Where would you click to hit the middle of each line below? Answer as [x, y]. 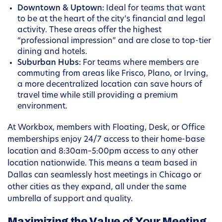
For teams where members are [140, 63]
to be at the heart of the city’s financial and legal [111, 20]
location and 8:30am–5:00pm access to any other [103, 152]
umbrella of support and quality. [70, 199]
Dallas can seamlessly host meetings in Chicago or [104, 176]
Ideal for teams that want [155, 9]
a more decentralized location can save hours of [110, 85]
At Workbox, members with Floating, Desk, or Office [106, 128]
